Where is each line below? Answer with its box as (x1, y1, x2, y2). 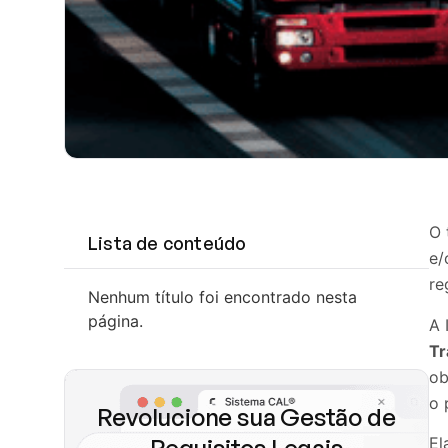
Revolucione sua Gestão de (97, 402, 396, 433)
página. (88, 311, 143, 332)
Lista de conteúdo (88, 232, 247, 255)
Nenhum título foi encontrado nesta (88, 287, 357, 308)
